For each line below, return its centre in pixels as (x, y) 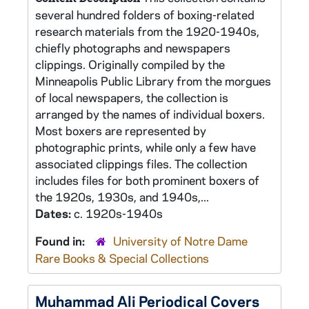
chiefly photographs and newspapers (133, 48)
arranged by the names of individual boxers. (150, 114)
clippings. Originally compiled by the (130, 64)
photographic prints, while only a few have (146, 147)
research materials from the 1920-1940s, (147, 31)
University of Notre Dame (180, 241)
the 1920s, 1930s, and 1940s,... (122, 197)
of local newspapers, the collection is (132, 97)
